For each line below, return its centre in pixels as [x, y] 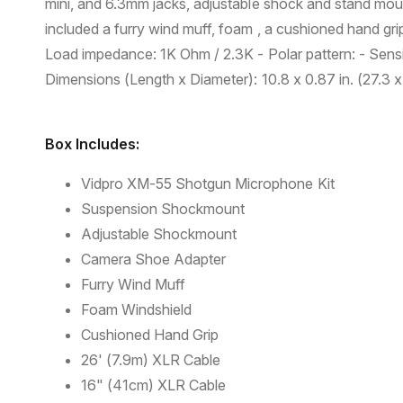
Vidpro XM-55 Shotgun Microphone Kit [208, 184]
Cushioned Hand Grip [150, 335]
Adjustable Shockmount [159, 234]
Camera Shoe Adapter [154, 260]
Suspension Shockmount [163, 209]
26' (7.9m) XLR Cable [151, 360]
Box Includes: [93, 144]
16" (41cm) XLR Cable [154, 385]
